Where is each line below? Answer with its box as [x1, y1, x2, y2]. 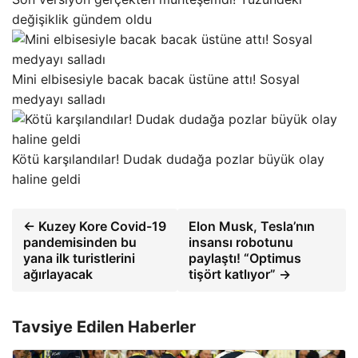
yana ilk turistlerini [23, 249, 135, 266]
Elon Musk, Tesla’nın [189, 217, 316, 234]
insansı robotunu [189, 233, 294, 250]
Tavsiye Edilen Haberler [12, 316, 196, 336]
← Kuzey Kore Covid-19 [23, 217, 166, 234]
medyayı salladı [12, 90, 105, 107]
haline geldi [12, 170, 81, 187]
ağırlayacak [23, 265, 93, 282]
